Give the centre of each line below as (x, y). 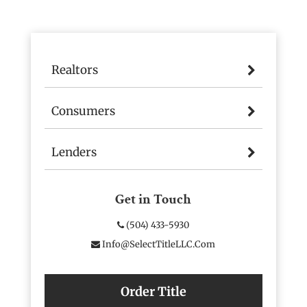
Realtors (74, 70)
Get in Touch (153, 199)
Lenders (74, 152)
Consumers (83, 111)
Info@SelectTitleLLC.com (158, 244)
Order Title (153, 291)
